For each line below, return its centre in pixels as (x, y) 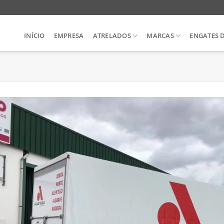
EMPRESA (69, 35)
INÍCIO (34, 35)
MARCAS (160, 35)
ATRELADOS (112, 35)
